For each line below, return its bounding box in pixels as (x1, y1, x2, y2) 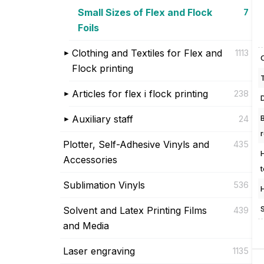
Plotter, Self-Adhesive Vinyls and (63, 138, 209, 150)
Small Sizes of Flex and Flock (78, 6, 212, 18)
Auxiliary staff (72, 113, 133, 125)
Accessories (63, 153, 117, 166)
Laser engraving (63, 245, 135, 257)
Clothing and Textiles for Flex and (72, 47, 222, 59)
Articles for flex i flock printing (72, 87, 208, 100)
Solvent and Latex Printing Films (63, 204, 207, 216)
